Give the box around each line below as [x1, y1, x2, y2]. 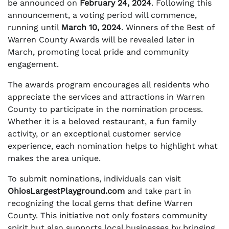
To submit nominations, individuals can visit [8, 174, 181, 184]
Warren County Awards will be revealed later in [8, 35, 195, 45]
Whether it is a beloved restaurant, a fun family [8, 117, 196, 127]
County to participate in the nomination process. [8, 104, 203, 114]
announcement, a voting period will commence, [8, 10, 197, 20]
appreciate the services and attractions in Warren [8, 92, 205, 102]
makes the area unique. [8, 153, 101, 164]
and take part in [125, 186, 191, 196]
